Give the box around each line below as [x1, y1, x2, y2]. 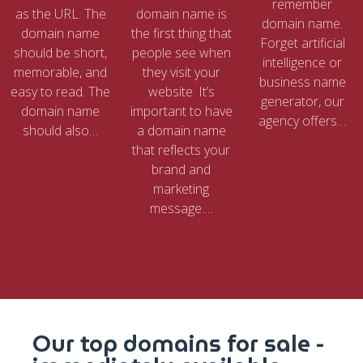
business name [258, 73, 346, 92]
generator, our [260, 92, 344, 111]
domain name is [135, 5, 227, 23]
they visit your [142, 63, 220, 82]
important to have [130, 102, 233, 121]
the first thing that [130, 24, 232, 43]
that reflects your [132, 141, 231, 160]
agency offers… [258, 112, 347, 130]
